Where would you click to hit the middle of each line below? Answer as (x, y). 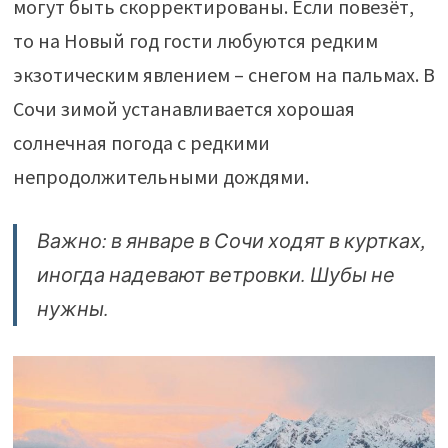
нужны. (72, 308)
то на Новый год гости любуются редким (195, 40)
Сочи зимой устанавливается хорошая (183, 108)
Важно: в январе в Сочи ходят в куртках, (231, 240)
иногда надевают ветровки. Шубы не (215, 274)
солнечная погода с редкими (141, 142)
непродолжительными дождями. (160, 176)
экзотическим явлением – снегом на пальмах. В (223, 74)
